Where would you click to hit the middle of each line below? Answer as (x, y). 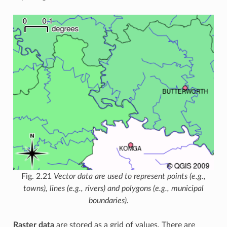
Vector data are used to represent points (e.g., (130, 176)
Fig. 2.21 (37, 176)
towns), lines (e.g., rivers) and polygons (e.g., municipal (113, 188)
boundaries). (108, 200)
